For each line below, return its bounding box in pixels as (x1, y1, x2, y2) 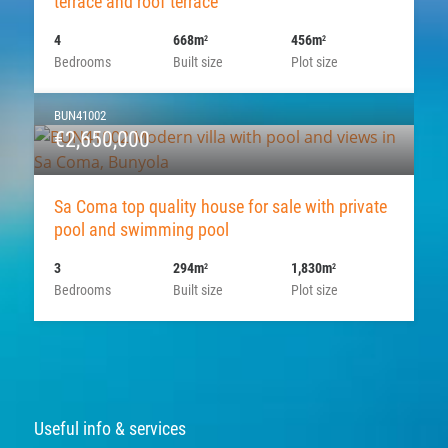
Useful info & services (33, 417, 186, 439)
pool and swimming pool (53, 218, 229, 240)
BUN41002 (53, 107, 106, 123)
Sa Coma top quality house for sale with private (53, 195, 387, 217)
